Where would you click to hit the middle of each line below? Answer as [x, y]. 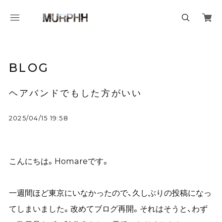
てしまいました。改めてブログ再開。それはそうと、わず [108, 209]
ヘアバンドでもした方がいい [75, 93]
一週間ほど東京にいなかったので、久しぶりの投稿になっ [110, 193]
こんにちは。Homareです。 [59, 161]
